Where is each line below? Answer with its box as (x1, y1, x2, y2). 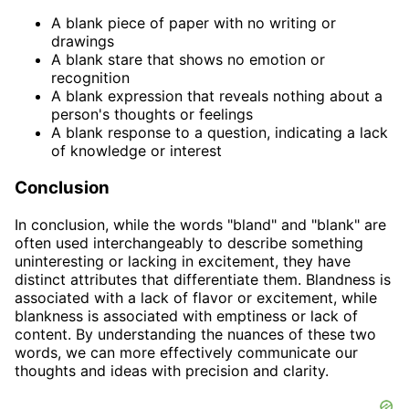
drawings (51, 32, 114, 51)
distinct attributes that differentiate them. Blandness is (15, 269, 391, 288)
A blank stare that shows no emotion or (51, 50, 325, 69)
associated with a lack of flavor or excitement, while (15, 288, 377, 307)
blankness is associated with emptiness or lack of (15, 306, 358, 325)
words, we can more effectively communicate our (15, 342, 358, 362)
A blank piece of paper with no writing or (51, 14, 336, 33)
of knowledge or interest (51, 142, 222, 161)
